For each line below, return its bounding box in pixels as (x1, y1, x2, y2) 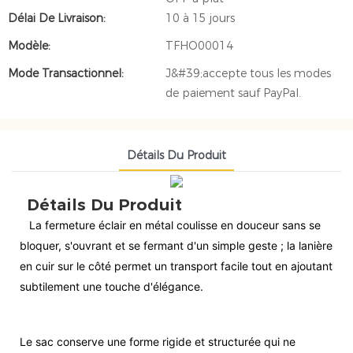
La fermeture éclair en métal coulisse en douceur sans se (29, 218, 321, 232)
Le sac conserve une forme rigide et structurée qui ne (20, 335, 295, 349)
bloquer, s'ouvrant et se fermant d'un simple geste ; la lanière (20, 239, 333, 253)
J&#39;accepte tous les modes (165, 66, 331, 80)
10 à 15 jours (165, 11, 235, 25)
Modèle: (8, 39, 50, 53)
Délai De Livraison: (8, 11, 106, 25)
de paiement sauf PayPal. (165, 86, 301, 100)
